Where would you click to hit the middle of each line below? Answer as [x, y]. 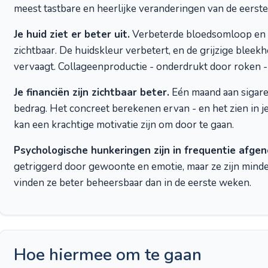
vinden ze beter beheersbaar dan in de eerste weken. [133, 183]
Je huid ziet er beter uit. [72, 34]
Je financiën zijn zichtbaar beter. [92, 92]
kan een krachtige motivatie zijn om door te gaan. [124, 125]
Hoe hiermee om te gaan [108, 255]
